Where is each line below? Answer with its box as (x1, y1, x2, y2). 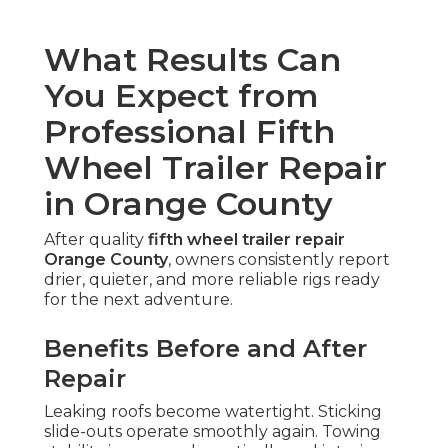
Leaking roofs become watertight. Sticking (44, 401, 382, 421)
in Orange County (44, 183, 333, 223)
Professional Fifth (44, 111, 335, 151)
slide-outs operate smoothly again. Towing (44, 421, 381, 441)
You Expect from (44, 75, 319, 115)
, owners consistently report (168, 249, 390, 269)
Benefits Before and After (44, 333, 367, 363)
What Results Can (44, 39, 341, 79)
